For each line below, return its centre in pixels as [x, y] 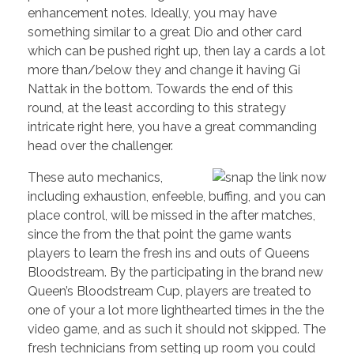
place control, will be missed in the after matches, [171, 216]
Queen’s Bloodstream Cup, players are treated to [169, 292]
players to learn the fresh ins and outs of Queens [169, 254]
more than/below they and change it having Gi [164, 70]
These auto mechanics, [95, 178]
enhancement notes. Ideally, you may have [152, 13]
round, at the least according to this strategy [157, 108]
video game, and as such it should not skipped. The [177, 330]
